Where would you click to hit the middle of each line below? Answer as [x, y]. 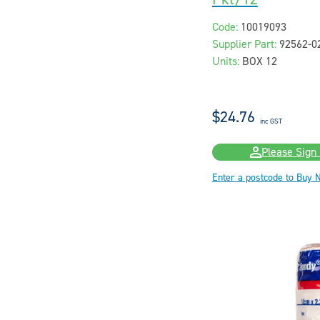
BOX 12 [259, 62]
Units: [225, 62]
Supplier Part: [244, 45]
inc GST [271, 121]
